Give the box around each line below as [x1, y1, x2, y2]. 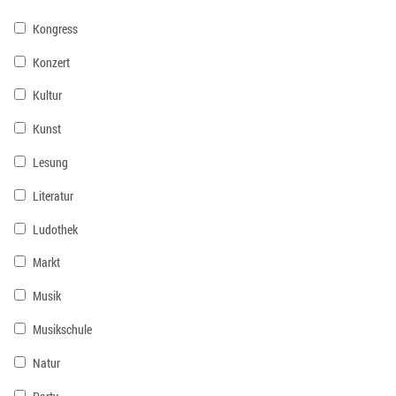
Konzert [33, 53, 70, 71]
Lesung [33, 153, 68, 171]
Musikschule [33, 320, 92, 338]
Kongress [33, 19, 78, 37]
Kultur [33, 87, 62, 104]
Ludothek [33, 220, 78, 238]
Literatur [33, 187, 73, 204]
